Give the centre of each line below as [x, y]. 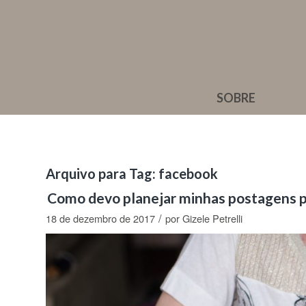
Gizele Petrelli [212, 218]
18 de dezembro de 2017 [100, 218]
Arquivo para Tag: [102, 173]
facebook [188, 173]
